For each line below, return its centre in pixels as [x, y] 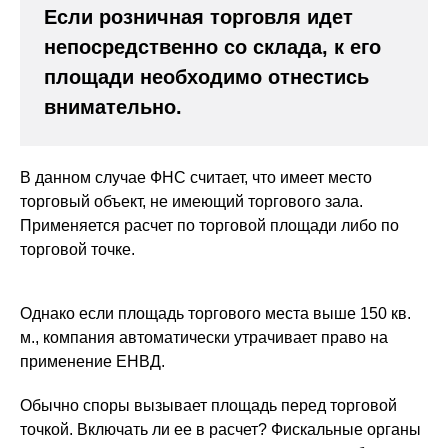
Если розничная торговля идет [198, 17]
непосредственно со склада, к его [212, 47]
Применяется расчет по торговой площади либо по [209, 225]
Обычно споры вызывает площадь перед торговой [208, 405]
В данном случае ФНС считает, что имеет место [196, 177]
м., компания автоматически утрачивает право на [204, 337]
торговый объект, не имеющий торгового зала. [191, 201]
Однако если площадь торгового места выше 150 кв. [215, 313]
